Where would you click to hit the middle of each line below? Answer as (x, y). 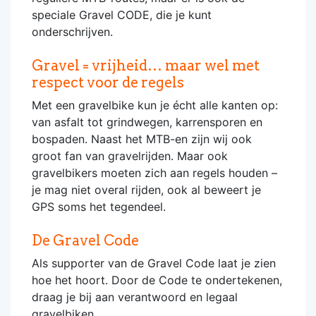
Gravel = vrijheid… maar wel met (146, 66)
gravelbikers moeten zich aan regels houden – (154, 173)
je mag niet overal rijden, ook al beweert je (146, 190)
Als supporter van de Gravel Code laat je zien (154, 263)
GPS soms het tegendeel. (99, 207)
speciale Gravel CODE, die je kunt (122, 15)
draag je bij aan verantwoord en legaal (135, 297)
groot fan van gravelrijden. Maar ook (130, 156)
